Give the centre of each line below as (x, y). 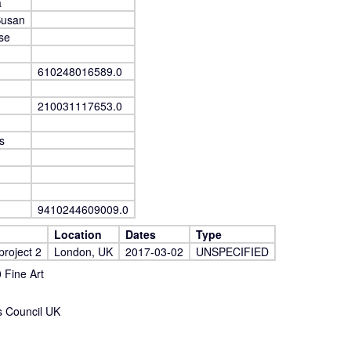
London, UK (83, 251)
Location (78, 234)
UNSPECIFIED (232, 251)
